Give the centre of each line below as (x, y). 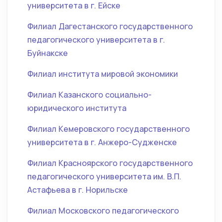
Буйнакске (48, 53)
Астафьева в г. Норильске (78, 190)
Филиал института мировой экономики (103, 74)
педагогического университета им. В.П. (104, 176)
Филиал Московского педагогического (103, 211)
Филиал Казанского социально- (89, 95)
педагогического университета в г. (96, 40)
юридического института (77, 108)
